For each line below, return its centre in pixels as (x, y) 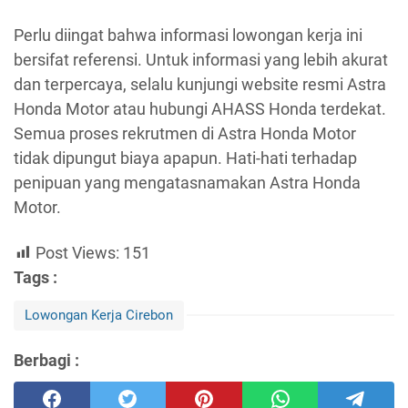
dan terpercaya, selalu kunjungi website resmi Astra (200, 85)
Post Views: (77, 252)
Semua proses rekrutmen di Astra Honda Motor (185, 134)
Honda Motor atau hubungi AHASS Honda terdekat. (200, 109)
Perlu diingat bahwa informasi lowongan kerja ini (188, 36)
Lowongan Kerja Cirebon (99, 315)
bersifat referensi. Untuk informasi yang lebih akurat (201, 60)
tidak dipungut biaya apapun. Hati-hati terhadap (185, 158)
